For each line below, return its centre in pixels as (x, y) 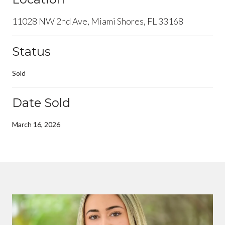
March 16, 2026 (36, 124)
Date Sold (41, 102)
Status (31, 51)
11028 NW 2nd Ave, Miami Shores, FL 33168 (98, 21)
